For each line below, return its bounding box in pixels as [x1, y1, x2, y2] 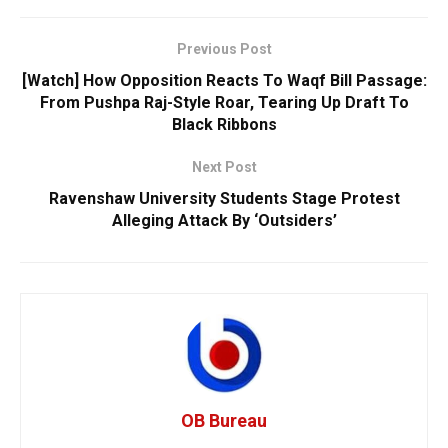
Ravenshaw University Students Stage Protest [48, 188, 400, 208]
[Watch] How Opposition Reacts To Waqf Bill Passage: [21, 70, 427, 90]
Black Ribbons [171, 114, 277, 134]
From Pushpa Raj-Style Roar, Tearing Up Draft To [39, 92, 409, 112]
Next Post [191, 158, 257, 175]
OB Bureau [181, 409, 267, 431]
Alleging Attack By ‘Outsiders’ [111, 210, 337, 230]
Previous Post [176, 40, 272, 57]
